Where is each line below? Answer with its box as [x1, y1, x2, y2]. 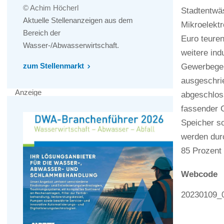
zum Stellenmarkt [23, 61, 84, 70]
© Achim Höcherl [23, 3, 78, 12]
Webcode [181, 169, 217, 179]
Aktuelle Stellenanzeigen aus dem [23, 16, 133, 25]
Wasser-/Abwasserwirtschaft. [23, 41, 119, 50]
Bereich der [23, 28, 60, 37]
